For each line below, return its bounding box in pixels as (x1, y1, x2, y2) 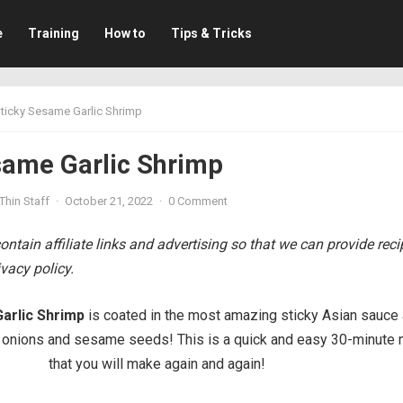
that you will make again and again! (48, 355, 265, 372)
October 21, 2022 (65, 194, 153, 208)
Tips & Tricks (170, 26, 252, 40)
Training (27, 26, 79, 40)
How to (103, 26, 146, 40)
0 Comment (168, 194, 228, 208)
